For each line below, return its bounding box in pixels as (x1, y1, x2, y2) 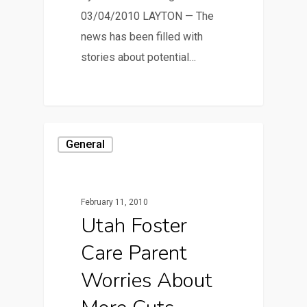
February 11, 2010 (81, 197, 149, 207)
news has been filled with (81, 30, 204, 44)
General (66, 137, 105, 151)
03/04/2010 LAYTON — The (81, 10, 214, 23)
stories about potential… (81, 51, 197, 64)
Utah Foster (81, 211, 188, 240)
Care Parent (81, 238, 188, 267)
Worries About (81, 266, 213, 295)
